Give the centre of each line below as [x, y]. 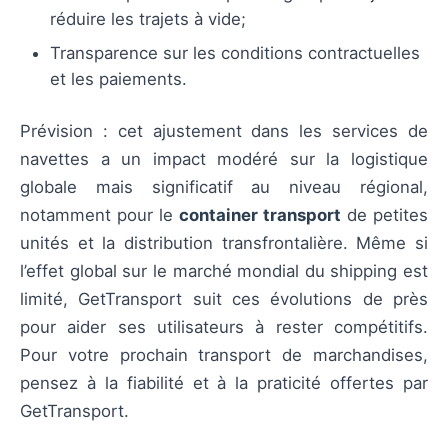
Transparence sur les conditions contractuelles [235, 52]
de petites [384, 214]
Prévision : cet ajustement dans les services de [224, 130]
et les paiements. [118, 78]
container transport [260, 214]
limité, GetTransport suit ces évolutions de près [224, 298]
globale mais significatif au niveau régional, [224, 186]
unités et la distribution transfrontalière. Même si [224, 242]
